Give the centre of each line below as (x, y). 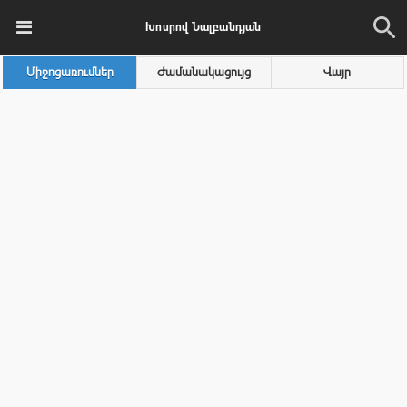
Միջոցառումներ (70, 72)
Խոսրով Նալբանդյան (203, 27)
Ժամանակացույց (203, 72)
